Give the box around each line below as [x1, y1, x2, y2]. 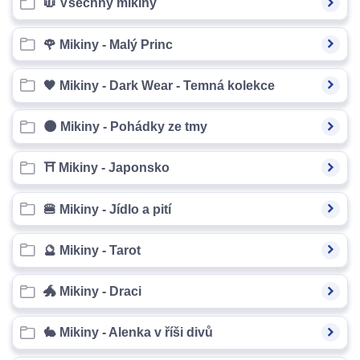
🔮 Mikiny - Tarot [43, 243, 141, 257]
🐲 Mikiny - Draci [43, 284, 141, 299]
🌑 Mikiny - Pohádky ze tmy [43, 120, 207, 134]
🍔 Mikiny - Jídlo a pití [43, 202, 171, 216]
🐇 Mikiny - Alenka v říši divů [43, 325, 213, 340]
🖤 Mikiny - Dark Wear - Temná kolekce [43, 78, 275, 92]
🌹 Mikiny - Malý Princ [43, 37, 173, 51]
